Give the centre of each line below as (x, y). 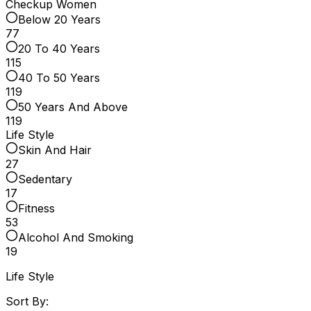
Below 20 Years (59, 19)
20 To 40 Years (59, 48)
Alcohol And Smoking (76, 237)
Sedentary (45, 179)
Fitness (36, 208)
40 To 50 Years (59, 77)
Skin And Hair (55, 150)
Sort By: (27, 301)
